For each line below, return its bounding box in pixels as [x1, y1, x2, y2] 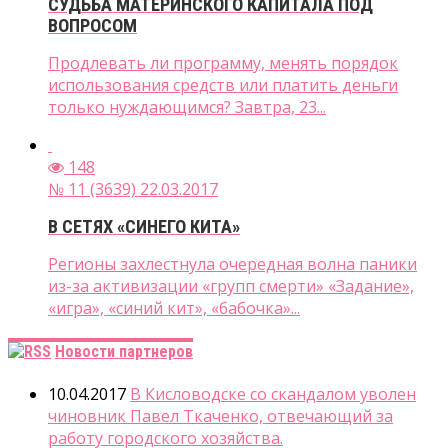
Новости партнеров [55, 341, 193, 361]
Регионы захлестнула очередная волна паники [48, 252, 417, 275]
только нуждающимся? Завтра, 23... [48, 96, 326, 119]
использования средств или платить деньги [48, 74, 398, 97]
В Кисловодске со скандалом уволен [130, 383, 416, 406]
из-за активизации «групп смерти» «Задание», [48, 274, 414, 297]
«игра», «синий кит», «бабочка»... [48, 296, 300, 319]
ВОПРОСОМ [48, 15, 137, 37]
